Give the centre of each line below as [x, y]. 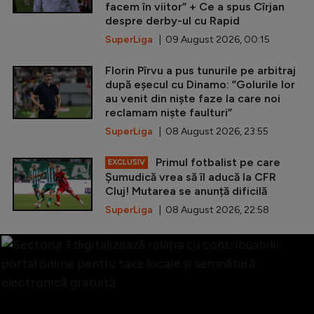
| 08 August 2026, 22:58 [211, 210]
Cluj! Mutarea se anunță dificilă [186, 191]
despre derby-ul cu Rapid [172, 20]
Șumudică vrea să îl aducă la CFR [191, 177]
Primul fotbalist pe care [217, 162]
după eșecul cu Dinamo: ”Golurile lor [200, 84]
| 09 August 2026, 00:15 [211, 39]
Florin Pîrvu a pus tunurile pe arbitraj [200, 70]
